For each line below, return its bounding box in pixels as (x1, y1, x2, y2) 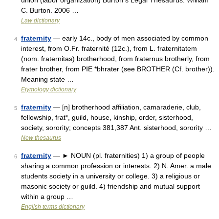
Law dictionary (21, 17, 60, 24)
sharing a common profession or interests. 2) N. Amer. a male (21, 162, 211, 170)
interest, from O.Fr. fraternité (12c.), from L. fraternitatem (21, 44, 197, 52)
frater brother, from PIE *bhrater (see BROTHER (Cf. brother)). (21, 65, 215, 73)
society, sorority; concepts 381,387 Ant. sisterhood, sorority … (21, 124, 212, 131)
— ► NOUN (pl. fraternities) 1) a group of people (51, 152, 205, 159)
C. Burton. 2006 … (21, 6, 79, 14)
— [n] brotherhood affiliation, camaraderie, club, (51, 103, 201, 111)
